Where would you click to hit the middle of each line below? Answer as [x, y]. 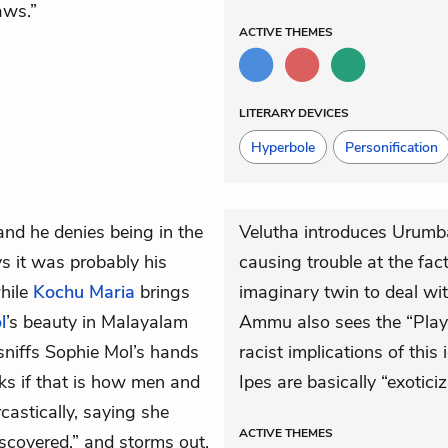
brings [162, 292]
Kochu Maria [84, 292]
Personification [391, 147]
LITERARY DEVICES [294, 113]
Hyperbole [283, 147]
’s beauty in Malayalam [97, 322]
